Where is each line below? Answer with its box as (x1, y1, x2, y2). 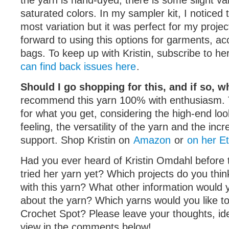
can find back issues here (20, 61, 136, 72)
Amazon (133, 134, 174, 146)
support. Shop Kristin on (20, 134, 133, 146)
